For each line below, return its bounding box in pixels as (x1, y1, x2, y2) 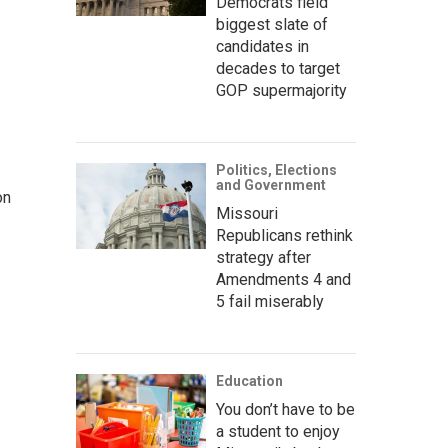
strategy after (216, 248, 311, 267)
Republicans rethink (216, 226, 353, 245)
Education (216, 373, 283, 389)
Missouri (216, 204, 278, 223)
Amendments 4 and (216, 270, 351, 289)
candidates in (216, 37, 309, 56)
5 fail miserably (216, 292, 324, 311)
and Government (216, 177, 326, 193)
